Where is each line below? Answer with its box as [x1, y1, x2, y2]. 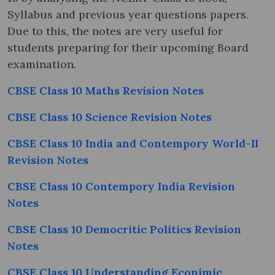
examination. [7, 56, 76, 71]
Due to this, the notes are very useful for [7, 23, 223, 38]
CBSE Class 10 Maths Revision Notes [7, 83, 204, 98]
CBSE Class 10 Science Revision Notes [7, 109, 212, 124]
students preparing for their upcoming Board [7, 40, 249, 55]
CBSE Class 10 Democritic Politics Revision [7, 222, 241, 236]
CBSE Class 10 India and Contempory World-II [7, 136, 258, 150]
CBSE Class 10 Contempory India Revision [7, 179, 235, 193]
